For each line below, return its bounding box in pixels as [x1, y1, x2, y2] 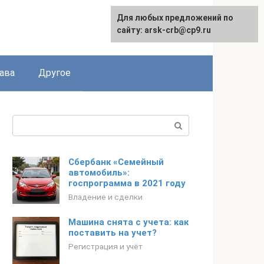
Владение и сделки [68, 192, 143, 202]
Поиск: [12, 116, 42, 127]
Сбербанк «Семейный [68, 157, 164, 167]
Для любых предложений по [117, 13, 233, 22]
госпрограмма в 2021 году [68, 178, 186, 189]
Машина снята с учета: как [68, 217, 189, 227]
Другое [38, 67, 71, 78]
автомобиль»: [68, 167, 130, 178]
